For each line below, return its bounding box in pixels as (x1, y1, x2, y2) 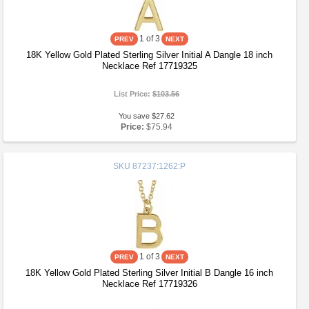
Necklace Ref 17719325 (101, 61, 197, 71)
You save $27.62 (119, 112, 175, 120)
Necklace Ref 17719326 (101, 279, 197, 289)
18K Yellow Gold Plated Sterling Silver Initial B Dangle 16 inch (26, 268, 274, 278)
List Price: (114, 90, 153, 98)
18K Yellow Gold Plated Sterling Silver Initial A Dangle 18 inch (26, 50, 273, 60)
